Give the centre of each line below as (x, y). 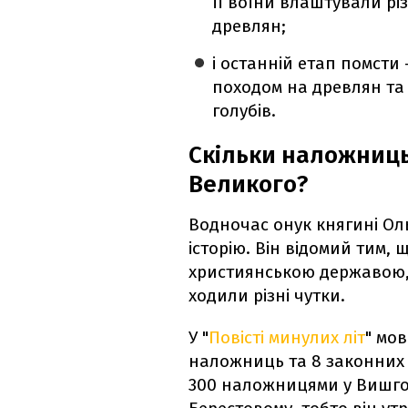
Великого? (248, 185)
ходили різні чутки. (267, 296)
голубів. (245, 111)
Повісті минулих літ (287, 338)
